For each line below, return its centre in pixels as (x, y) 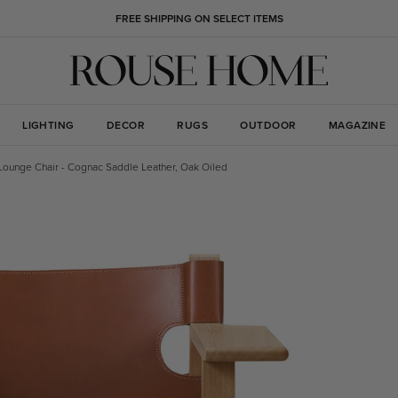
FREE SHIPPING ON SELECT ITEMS (199, 18)
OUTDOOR (268, 125)
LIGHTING (48, 125)
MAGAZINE (357, 125)
